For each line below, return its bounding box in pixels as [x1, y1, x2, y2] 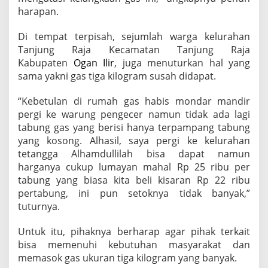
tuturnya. [18, 200, 60, 213]
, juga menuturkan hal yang [114, 56, 250, 69]
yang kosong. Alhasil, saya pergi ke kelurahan [18, 134, 250, 147]
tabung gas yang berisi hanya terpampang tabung [18, 121, 250, 134]
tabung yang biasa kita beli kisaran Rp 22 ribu [18, 173, 250, 187]
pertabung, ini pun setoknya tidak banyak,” [18, 187, 250, 200]
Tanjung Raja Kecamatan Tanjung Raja [18, 43, 250, 56]
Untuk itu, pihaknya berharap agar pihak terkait [18, 225, 250, 238]
